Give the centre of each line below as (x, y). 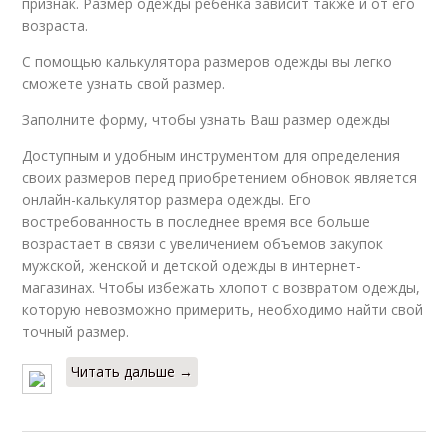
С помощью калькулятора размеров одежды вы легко (207, 62)
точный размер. (76, 332)
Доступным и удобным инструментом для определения (211, 156)
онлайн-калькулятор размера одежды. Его (167, 200)
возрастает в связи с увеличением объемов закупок (203, 244)
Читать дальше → (132, 372)
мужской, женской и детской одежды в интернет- (192, 266)
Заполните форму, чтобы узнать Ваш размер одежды (206, 120)
